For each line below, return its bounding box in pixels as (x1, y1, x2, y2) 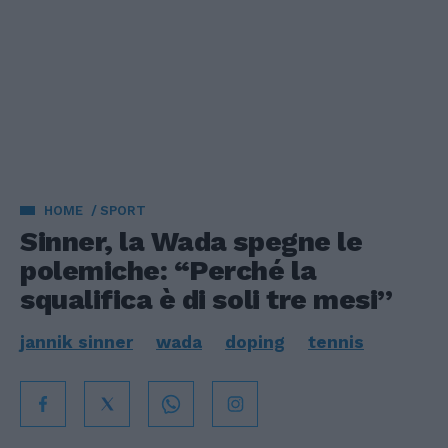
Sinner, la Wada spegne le (20, 225, 363, 258)
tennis (308, 332, 364, 352)
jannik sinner (20, 332, 133, 352)
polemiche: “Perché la (20, 254, 317, 287)
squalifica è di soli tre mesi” (20, 283, 393, 316)
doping (225, 332, 285, 352)
